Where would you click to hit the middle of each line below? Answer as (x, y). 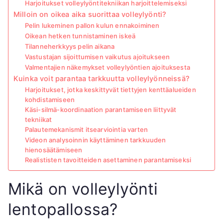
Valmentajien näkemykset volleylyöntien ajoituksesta (107, 67)
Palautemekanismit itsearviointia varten (86, 130)
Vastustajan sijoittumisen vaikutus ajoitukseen (97, 57)
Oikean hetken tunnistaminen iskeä (80, 36)
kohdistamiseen (50, 100)
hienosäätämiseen (54, 150)
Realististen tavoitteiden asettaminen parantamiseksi (108, 160)
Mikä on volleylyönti (83, 189)
